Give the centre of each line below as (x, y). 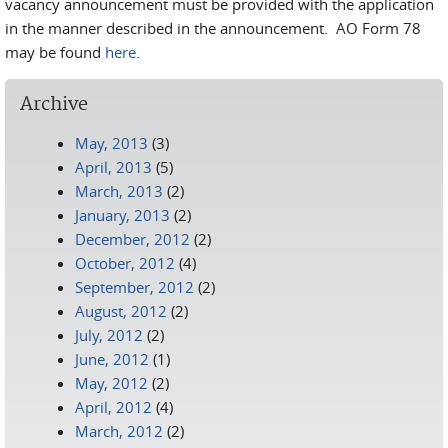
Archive (54, 104)
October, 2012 (125, 263)
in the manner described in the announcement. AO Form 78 (213, 28)
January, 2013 (122, 215)
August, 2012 (121, 311)
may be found (55, 52)
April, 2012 (113, 407)
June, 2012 (112, 359)
